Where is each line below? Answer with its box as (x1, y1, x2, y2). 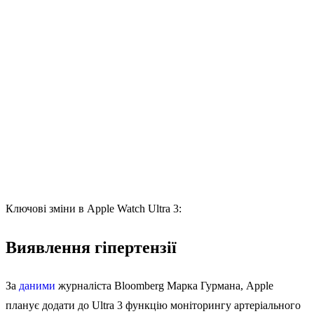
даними (19, 280, 55, 292)
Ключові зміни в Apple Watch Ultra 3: (6, 203, 182, 215)
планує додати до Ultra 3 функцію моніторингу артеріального (6, 299, 301, 312)
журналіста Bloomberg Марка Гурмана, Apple (55, 280, 273, 292)
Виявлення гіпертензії (6, 238, 177, 257)
